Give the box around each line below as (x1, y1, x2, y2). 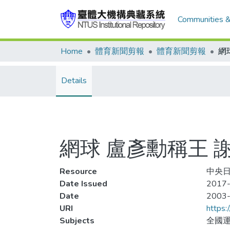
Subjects (60, 215, 94, 226)
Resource (60, 166, 97, 177)
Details (61, 75, 87, 86)
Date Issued (60, 178, 107, 189)
